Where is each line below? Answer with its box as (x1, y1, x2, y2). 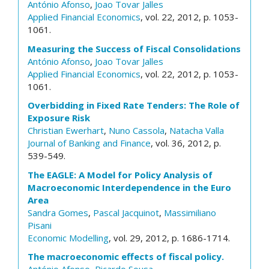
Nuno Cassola (109, 124, 165, 136)
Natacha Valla (169, 124, 224, 136)
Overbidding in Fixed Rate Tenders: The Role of (28, 99, 240, 111)
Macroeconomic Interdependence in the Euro (28, 181, 231, 193)
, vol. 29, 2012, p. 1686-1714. (109, 231, 230, 244)
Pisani (28, 219, 52, 231)
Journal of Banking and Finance (28, 137, 151, 149)
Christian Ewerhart (28, 124, 104, 136)
